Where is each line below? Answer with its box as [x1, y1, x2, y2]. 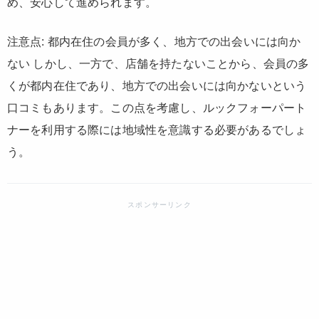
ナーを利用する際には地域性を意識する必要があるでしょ [7, 124, 307, 137]
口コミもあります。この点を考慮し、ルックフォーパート [7, 102, 307, 115]
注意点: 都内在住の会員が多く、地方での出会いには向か [7, 36, 301, 48]
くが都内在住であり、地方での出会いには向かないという [7, 80, 307, 93]
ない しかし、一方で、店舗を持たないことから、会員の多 [7, 58, 310, 70]
